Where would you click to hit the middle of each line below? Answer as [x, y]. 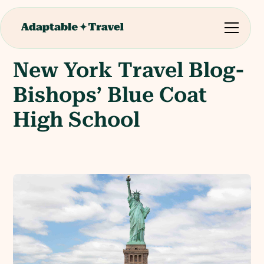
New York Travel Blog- [129, 70]
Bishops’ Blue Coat [110, 95]
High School [77, 120]
